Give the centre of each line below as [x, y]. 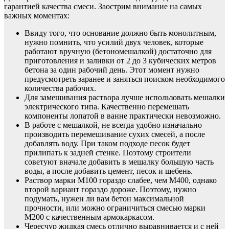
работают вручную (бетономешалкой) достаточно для [118, 52]
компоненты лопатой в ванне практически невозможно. [123, 116]
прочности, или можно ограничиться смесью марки [115, 208]
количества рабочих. [60, 88]
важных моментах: [37, 16]
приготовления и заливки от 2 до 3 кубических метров [120, 61]
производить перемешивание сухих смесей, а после [115, 134]
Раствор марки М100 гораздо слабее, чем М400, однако [121, 180]
